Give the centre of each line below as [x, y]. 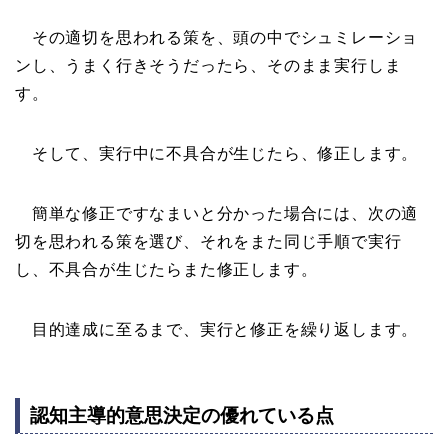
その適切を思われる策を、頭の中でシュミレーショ [217, 37]
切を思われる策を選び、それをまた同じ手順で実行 [208, 241]
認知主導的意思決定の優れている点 [182, 416]
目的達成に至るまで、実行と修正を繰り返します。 [217, 329]
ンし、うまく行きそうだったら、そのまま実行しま [208, 65]
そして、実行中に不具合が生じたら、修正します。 [217, 153]
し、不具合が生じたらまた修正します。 [166, 269]
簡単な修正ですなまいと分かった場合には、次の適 [217, 213]
